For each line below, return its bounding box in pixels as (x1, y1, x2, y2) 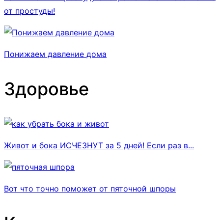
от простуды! (4, 6, 55, 16)
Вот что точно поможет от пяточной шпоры (4, 183, 176, 193)
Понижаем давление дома (4, 49, 107, 59)
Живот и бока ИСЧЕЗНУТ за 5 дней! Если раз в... (4, 140, 194, 150)
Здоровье (4, 78, 89, 100)
